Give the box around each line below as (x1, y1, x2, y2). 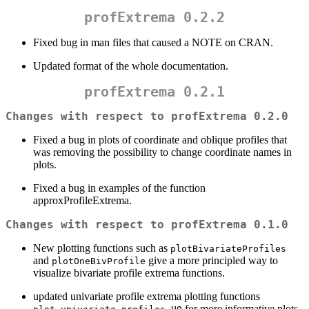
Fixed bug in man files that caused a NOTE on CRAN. (33, 37, 273, 49)
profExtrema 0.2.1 (84, 83, 225, 101)
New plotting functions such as (33, 241, 170, 254)
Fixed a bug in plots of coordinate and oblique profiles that (33, 133, 287, 146)
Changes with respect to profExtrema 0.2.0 (6, 109, 288, 123)
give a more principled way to (146, 254, 278, 266)
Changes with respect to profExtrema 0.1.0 (6, 217, 288, 231)
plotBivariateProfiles (170, 243, 286, 254)
